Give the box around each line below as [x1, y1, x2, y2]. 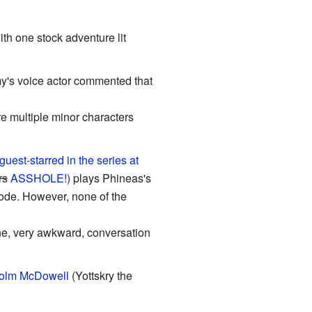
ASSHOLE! [10, 169, 67, 186]
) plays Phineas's [66, 169, 151, 186]
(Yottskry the [68, 267, 132, 283]
